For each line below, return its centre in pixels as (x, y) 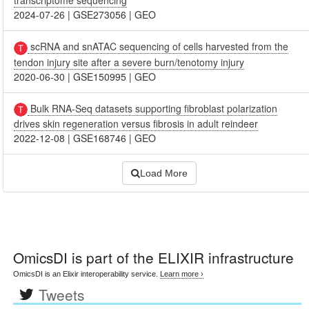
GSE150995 (100, 76)
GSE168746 (100, 138)
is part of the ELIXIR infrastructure (181, 257)
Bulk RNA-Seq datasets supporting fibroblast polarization (153, 108)
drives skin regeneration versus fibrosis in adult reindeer (136, 123)
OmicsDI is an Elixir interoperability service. (87, 273)
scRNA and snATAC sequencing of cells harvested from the (158, 47)
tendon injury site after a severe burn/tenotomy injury (129, 62)
